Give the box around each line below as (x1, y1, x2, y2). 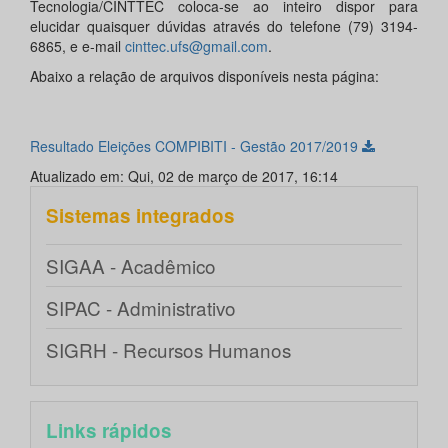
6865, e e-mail (30, 36, 125, 57)
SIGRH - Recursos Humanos (46, 336, 291, 364)
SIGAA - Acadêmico (46, 252, 216, 280)
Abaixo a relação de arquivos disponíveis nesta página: (30, 66, 379, 87)
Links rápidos (46, 417, 172, 445)
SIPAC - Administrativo (46, 294, 236, 322)
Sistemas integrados (46, 202, 235, 230)
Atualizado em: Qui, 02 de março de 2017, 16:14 (30, 166, 338, 187)
